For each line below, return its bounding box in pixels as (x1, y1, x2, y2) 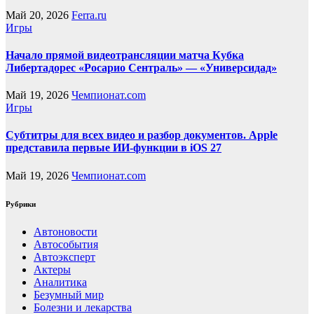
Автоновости (34, 225, 97, 238)
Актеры (34, 263, 71, 275)
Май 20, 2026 (6, 8, 71, 21)
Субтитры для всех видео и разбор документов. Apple (6, 129, 278, 142)
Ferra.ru (71, 8, 107, 21)
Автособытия (34, 238, 98, 250)
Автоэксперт (34, 250, 95, 263)
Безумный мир (34, 288, 104, 301)
